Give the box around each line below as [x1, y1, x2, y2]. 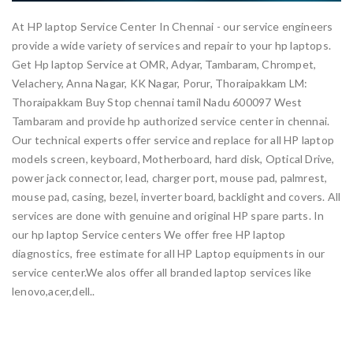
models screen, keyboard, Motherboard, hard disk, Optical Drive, [12, 151, 335, 165]
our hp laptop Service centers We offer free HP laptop [12, 227, 286, 241]
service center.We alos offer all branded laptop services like [12, 265, 312, 279]
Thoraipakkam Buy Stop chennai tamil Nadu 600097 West [12, 95, 303, 109]
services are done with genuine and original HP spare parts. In [12, 208, 325, 222]
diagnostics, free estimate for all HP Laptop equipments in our [12, 246, 325, 260]
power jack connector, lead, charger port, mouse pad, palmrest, [12, 170, 328, 184]
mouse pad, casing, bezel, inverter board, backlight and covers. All [12, 189, 341, 203]
